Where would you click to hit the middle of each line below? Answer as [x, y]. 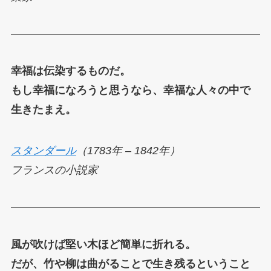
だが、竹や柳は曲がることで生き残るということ [130, 263]
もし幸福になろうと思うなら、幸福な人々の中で [130, 90]
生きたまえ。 [43, 110]
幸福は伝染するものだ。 [70, 71]
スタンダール [43, 151]
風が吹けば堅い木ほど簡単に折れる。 [103, 244]
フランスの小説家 [54, 170]
